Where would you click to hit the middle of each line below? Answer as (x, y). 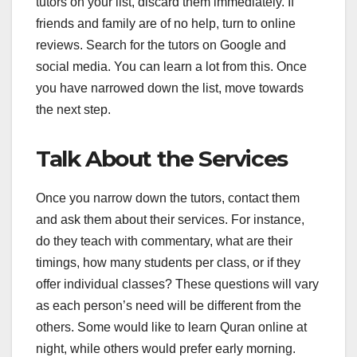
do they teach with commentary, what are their (164, 241)
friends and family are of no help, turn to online (166, 24)
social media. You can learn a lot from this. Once (171, 67)
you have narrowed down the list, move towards (170, 88)
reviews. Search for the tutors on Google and (161, 45)
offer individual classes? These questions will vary (177, 284)
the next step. (73, 110)
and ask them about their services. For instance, (170, 220)
